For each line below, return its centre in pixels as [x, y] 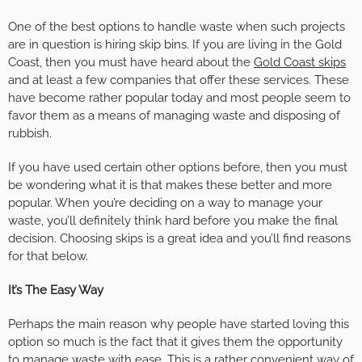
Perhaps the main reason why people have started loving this [179, 324]
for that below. [48, 257]
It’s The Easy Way [56, 290]
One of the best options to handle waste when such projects [177, 27]
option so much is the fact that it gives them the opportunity [175, 342]
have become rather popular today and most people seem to [179, 98]
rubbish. [30, 134]
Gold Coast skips [300, 63]
